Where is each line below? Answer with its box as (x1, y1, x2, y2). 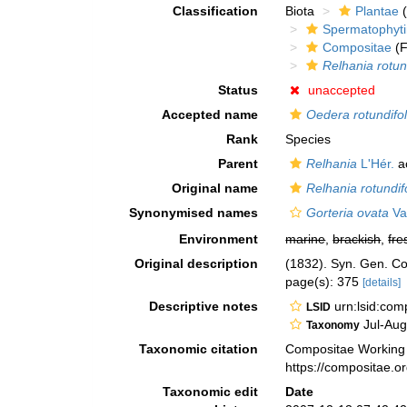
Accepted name (162, 107, 259, 122)
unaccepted (308, 83, 376, 97)
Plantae (355, 4, 400, 18)
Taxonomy (306, 319, 361, 332)
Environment (179, 232, 259, 246)
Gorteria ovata (306, 205, 390, 220)
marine (285, 232, 326, 246)
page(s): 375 (285, 274, 363, 289)
